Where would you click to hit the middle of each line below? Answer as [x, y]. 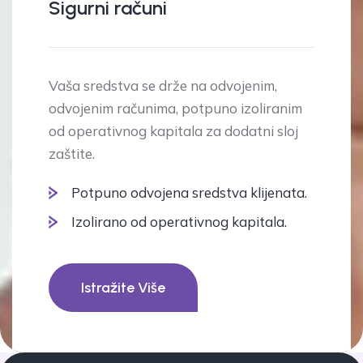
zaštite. [72, 154]
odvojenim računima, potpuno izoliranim [175, 109]
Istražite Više [123, 288]
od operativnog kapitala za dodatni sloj [173, 131]
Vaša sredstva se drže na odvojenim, [163, 86]
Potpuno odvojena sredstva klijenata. [189, 193]
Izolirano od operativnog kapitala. [179, 222]
